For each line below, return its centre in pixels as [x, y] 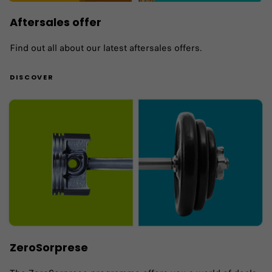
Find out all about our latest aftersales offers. [106, 48]
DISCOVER [32, 77]
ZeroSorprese [49, 248]
